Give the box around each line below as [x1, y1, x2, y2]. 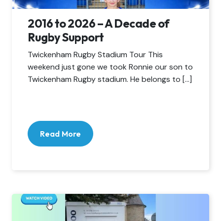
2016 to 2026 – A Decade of [28, 16, 170, 31]
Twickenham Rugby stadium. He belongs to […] [28, 74, 192, 84]
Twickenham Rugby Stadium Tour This [28, 49, 163, 60]
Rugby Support [28, 30, 104, 44]
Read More [40, 128, 81, 139]
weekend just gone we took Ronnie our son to [28, 62, 193, 72]
